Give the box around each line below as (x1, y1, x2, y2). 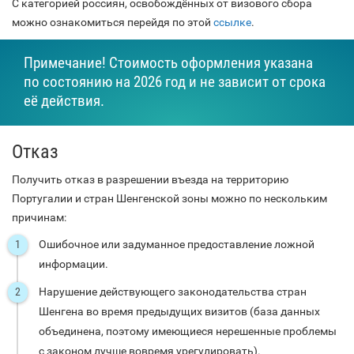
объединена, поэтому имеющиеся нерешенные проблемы (39, 325, 337, 338)
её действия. (24, 92, 104, 111)
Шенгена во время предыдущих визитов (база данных (39, 305, 320, 318)
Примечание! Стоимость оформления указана (24, 54, 313, 73)
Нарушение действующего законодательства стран (39, 285, 307, 299)
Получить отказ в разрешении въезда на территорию (12, 173, 288, 186)
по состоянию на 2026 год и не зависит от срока (24, 73, 326, 92)
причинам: (12, 211, 66, 224)
